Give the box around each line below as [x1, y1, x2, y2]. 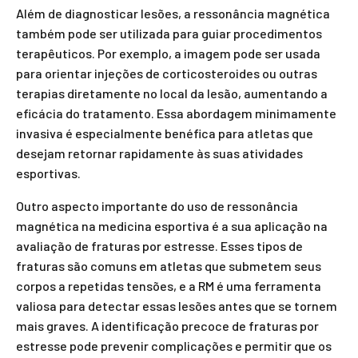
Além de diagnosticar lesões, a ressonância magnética [16, 6, 330, 21]
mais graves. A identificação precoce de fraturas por [16, 318, 319, 333]
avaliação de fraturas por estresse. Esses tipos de [16, 238, 303, 253]
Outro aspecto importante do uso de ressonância [16, 198, 298, 213]
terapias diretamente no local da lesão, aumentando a [16, 86, 328, 101]
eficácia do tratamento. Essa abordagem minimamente [16, 105, 336, 121]
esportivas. [16, 165, 81, 181]
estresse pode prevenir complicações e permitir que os [16, 338, 332, 353]
